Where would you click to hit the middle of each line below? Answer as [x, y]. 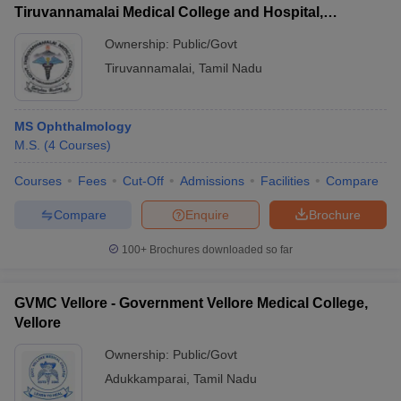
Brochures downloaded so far [220, 250]
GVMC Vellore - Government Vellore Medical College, [191, 303]
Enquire [207, 214]
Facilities [285, 181]
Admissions [212, 181]
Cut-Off [143, 181]
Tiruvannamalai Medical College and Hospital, [169, 12]
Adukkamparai [145, 379]
